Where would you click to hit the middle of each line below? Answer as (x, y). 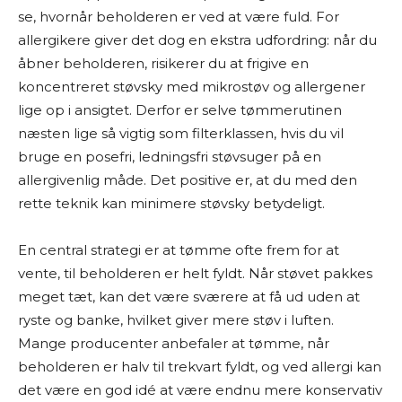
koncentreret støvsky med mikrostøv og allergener (192, 87)
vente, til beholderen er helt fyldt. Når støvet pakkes (195, 273)
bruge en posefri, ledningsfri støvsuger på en (170, 157)
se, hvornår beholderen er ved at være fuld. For (179, 17)
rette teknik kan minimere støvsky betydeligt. (171, 203)
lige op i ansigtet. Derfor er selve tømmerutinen (180, 110)
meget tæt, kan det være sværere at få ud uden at (189, 297)
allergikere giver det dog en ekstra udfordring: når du (197, 40)
